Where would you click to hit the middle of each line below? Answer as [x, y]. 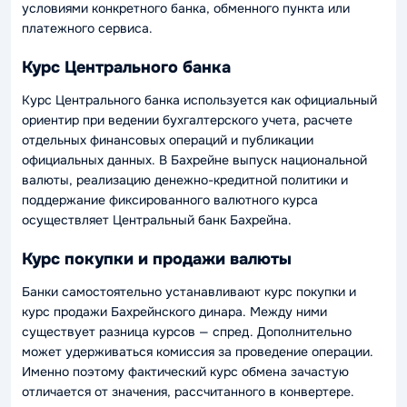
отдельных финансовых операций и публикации [168, 139]
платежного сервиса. [87, 28]
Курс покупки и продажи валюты [157, 259]
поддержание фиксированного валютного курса [170, 199]
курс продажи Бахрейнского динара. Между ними [174, 311]
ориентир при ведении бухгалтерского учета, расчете [187, 119]
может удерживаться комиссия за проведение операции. [198, 351]
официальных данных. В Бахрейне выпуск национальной [194, 159]
